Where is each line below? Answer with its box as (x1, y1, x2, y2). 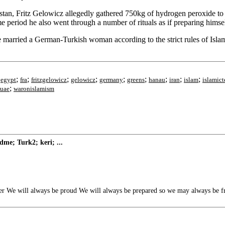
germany (99, 76, 123, 83)
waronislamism (14, 85, 54, 92)
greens (127, 76, 145, 83)
